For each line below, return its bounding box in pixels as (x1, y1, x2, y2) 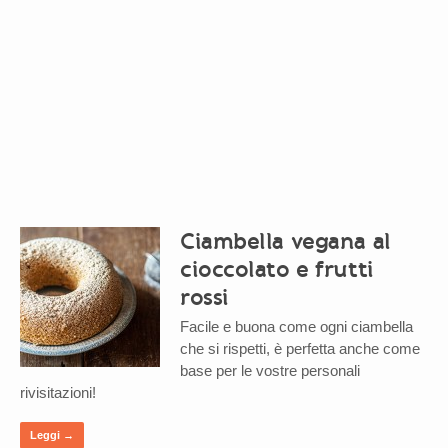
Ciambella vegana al (180, 227, 391, 256)
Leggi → (30, 429, 74, 442)
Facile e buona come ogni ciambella (180, 318, 413, 336)
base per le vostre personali (180, 362, 360, 380)
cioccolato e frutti (180, 255, 374, 284)
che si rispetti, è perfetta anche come (180, 340, 420, 358)
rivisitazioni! (20, 384, 96, 402)
